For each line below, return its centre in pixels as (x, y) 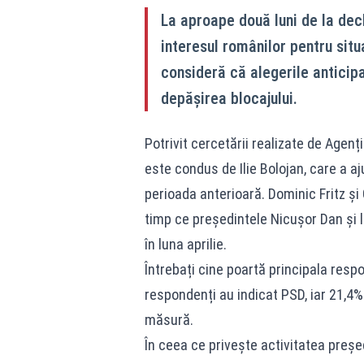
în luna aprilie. (185, 244)
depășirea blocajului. (229, 98)
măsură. (169, 320)
